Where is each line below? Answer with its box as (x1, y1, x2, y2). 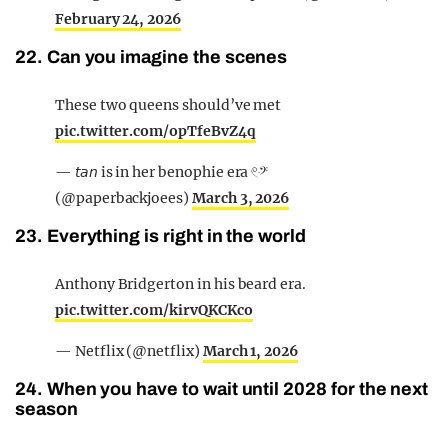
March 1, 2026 (202, 342, 299, 361)
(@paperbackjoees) (55, 189, 192, 208)
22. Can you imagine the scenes (15, 47, 288, 68)
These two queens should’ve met (55, 96, 282, 115)
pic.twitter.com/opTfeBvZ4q (55, 122, 256, 141)
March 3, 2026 (192, 189, 290, 208)
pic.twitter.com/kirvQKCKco (55, 301, 253, 320)
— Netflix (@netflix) (55, 342, 203, 361)
